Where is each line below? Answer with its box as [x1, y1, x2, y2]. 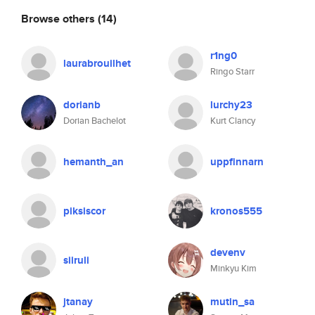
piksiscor [63, 203, 105, 219]
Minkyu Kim [210, 262, 257, 275]
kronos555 [210, 203, 262, 219]
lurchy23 [210, 97, 252, 112]
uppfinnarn [210, 154, 264, 169]
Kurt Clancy [210, 114, 255, 127]
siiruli [63, 252, 89, 268]
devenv [210, 245, 245, 260]
